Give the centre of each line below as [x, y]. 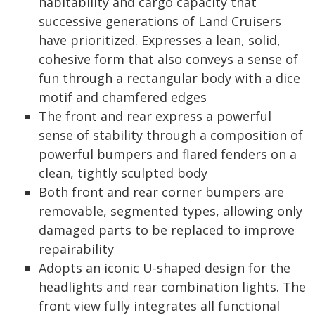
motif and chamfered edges [123, 97]
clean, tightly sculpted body [123, 173]
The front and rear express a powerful [155, 116]
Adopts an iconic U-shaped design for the [165, 268]
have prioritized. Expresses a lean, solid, [160, 40]
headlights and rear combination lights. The [172, 287]
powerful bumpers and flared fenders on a [168, 154]
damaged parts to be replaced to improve [167, 230]
